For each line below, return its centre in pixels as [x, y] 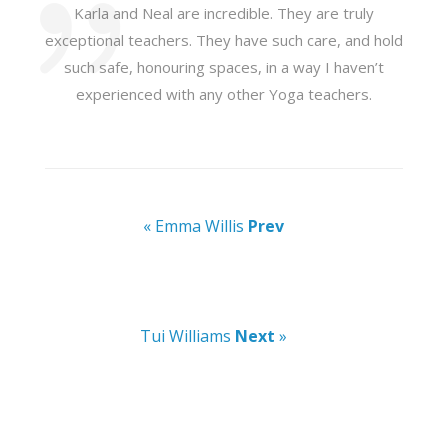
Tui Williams [188, 336]
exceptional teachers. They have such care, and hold [223, 40]
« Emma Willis [196, 226]
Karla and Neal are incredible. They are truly [223, 13]
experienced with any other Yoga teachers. [223, 94]
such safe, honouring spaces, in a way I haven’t [223, 67]
